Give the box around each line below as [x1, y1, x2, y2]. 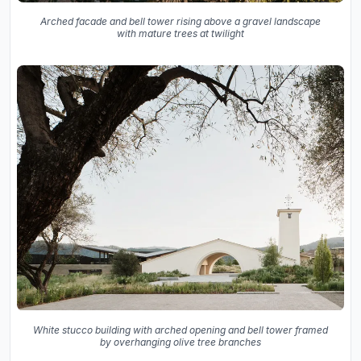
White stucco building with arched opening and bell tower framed [33, 323, 328, 336]
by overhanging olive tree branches [100, 335, 261, 348]
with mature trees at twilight [117, 27, 244, 40]
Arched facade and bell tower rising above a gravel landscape [40, 15, 321, 28]
